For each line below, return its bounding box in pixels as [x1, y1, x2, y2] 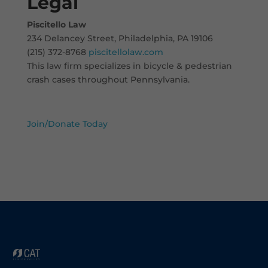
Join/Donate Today [26, 118, 108, 129]
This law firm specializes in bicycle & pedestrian [26, 60, 232, 71]
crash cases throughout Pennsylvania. [26, 74, 190, 85]
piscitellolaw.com [88, 46, 163, 57]
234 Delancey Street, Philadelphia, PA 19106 [26, 32, 213, 44]
